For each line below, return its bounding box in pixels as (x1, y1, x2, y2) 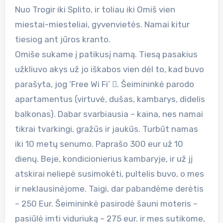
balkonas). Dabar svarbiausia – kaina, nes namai (14, 109, 203, 119)
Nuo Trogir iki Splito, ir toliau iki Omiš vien (14, 4, 175, 14)
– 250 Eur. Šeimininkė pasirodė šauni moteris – (14, 198, 198, 209)
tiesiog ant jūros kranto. (14, 34, 111, 44)
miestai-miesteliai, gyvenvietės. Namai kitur (14, 19, 190, 29)
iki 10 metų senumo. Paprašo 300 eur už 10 (14, 138, 183, 149)
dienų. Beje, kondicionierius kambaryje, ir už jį (14, 153, 193, 164)
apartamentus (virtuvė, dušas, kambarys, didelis (14, 94, 205, 104)
